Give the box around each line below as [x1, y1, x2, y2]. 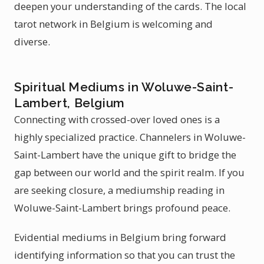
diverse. [14, 35, 50, 48]
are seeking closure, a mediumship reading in [14, 183, 225, 197]
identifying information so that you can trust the [14, 248, 235, 262]
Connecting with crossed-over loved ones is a [14, 113, 220, 126]
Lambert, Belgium [14, 95, 125, 110]
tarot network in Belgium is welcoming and [14, 17, 213, 31]
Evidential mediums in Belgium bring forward [14, 230, 226, 244]
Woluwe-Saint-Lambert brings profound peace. [14, 201, 230, 214]
